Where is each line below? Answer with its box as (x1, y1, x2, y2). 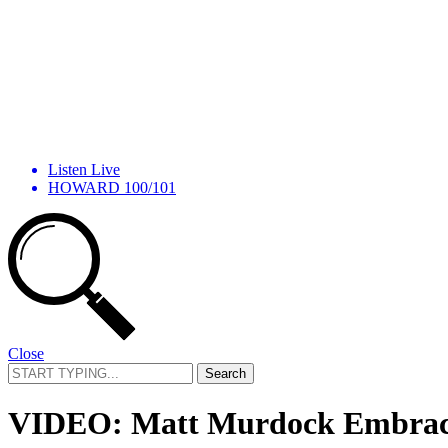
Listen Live (48, 160, 120, 178)
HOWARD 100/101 (48, 178, 176, 196)
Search (7, 361, 50, 379)
